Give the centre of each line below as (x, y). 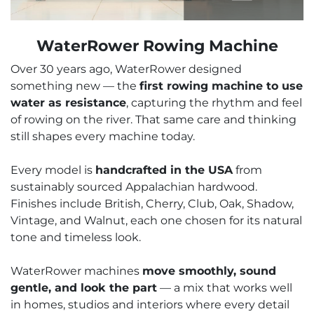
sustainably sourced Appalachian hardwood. (134, 187)
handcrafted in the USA (164, 170)
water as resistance (68, 103)
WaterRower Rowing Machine (157, 46)
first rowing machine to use (221, 86)
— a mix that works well (225, 288)
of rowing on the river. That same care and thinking (153, 120)
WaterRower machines (76, 271)
